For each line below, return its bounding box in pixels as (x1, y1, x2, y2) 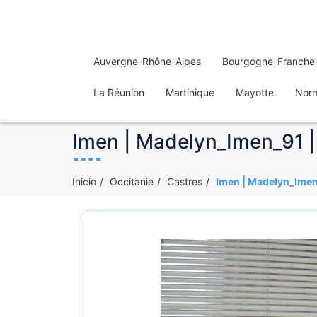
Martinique (166, 86, 214, 98)
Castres (167, 175, 202, 188)
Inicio (72, 175, 96, 188)
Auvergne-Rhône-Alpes (93, 55, 201, 67)
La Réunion (93, 86, 144, 98)
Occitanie (110, 175, 154, 188)
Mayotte (236, 86, 274, 98)
